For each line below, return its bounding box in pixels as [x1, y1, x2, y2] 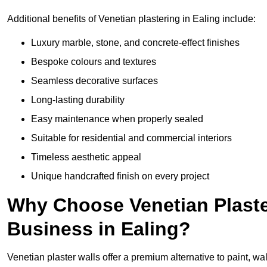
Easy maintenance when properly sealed [31, 113, 203, 124]
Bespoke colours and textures [31, 56, 156, 67]
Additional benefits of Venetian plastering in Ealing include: [7, 13, 256, 24]
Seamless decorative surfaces [31, 75, 158, 86]
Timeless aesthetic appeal [31, 151, 141, 162]
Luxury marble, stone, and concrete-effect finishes [31, 37, 240, 48]
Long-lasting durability [31, 94, 125, 105]
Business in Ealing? [7, 218, 191, 240]
